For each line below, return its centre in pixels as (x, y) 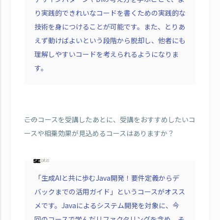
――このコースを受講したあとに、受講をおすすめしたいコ (110, 119)
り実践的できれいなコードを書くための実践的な (110, 13)
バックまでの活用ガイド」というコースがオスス (110, 191)
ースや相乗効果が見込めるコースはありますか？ (99, 133)
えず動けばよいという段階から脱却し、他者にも (110, 40)
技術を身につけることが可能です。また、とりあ (110, 26)
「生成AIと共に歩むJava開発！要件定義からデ (107, 178)
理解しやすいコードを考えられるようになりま (106, 54)
